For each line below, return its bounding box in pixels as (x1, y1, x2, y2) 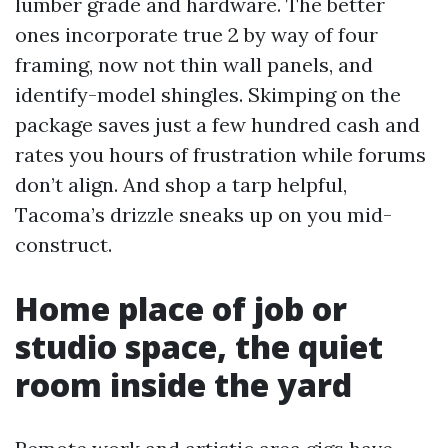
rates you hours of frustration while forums (15, 141, 426, 167)
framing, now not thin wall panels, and (15, 51, 373, 77)
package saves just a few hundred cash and (15, 111, 420, 137)
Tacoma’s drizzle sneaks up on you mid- (15, 201, 392, 227)
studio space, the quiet (15, 324, 383, 368)
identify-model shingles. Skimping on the (15, 81, 401, 107)
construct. (15, 231, 112, 257)
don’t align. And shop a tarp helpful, (15, 171, 347, 197)
